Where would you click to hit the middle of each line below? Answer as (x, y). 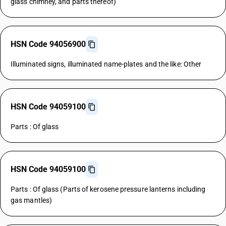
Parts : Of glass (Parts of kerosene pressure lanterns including (108, 189)
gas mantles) (32, 200)
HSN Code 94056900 (48, 44)
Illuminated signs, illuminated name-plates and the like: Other (106, 64)
